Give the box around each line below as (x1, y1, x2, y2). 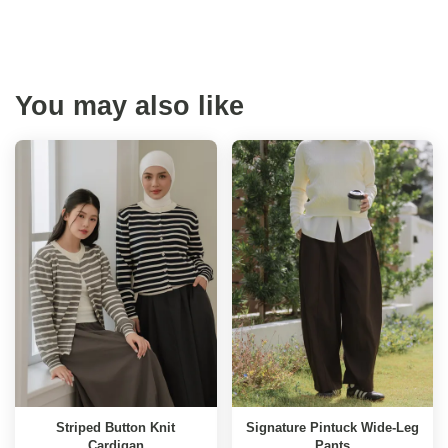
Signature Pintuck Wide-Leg (245, 420, 419, 435)
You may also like (15, 91, 244, 121)
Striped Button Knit (56, 420, 176, 435)
